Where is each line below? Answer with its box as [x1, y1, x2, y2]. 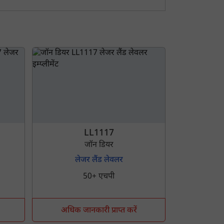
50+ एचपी [83, 171, 115, 182]
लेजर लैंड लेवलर [74, 154, 123, 165]
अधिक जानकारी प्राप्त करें [60, 205, 137, 216]
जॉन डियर [84, 139, 113, 150]
